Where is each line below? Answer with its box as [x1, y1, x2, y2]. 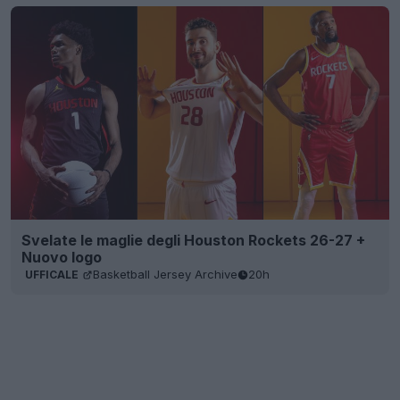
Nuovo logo [21, 247, 102, 266]
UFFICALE [25, 267, 79, 281]
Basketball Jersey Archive [93, 267, 237, 282]
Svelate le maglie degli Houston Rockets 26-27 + [21, 230, 365, 249]
